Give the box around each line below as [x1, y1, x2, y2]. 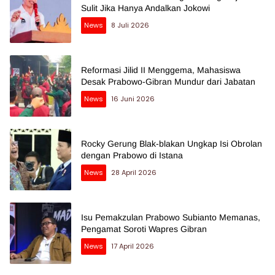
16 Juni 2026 [111, 94, 155, 104]
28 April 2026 [111, 168, 157, 178]
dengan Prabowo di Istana [81, 150, 183, 161]
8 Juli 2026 [111, 20, 149, 31]
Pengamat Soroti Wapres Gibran [81, 224, 207, 234]
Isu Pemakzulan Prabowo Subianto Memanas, [81, 212, 260, 223]
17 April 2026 [111, 241, 154, 252]
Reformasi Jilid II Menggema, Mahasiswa [81, 65, 241, 76]
